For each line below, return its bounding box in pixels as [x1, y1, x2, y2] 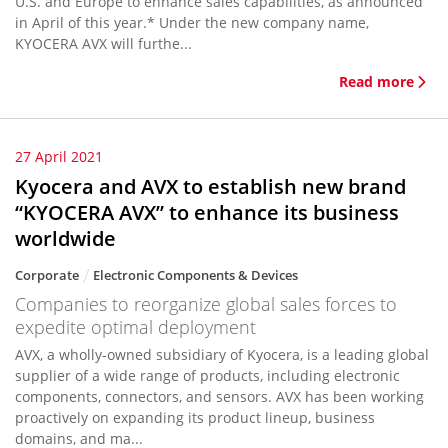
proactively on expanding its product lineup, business [15, 408, 375, 427]
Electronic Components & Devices [93, 266, 298, 284]
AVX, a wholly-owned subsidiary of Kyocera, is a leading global [15, 345, 429, 364]
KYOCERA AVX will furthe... [15, 34, 192, 53]
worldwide [15, 225, 116, 252]
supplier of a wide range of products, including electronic [15, 366, 400, 385]
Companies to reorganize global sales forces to [15, 292, 397, 316]
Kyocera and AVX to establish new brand [15, 173, 406, 200]
